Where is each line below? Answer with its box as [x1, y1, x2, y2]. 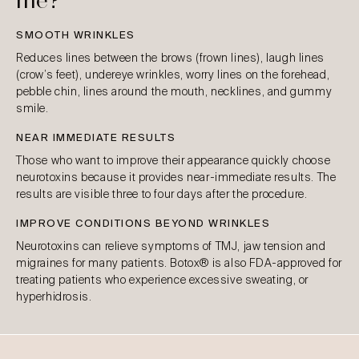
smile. [16, 101, 49, 115]
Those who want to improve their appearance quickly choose [16, 153, 331, 167]
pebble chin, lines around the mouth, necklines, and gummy [16, 84, 333, 99]
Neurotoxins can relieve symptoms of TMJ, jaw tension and [16, 239, 326, 253]
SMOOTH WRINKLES [16, 28, 135, 42]
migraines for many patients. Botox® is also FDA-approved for [16, 256, 343, 270]
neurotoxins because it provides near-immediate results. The [16, 170, 337, 184]
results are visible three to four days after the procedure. [16, 187, 308, 201]
